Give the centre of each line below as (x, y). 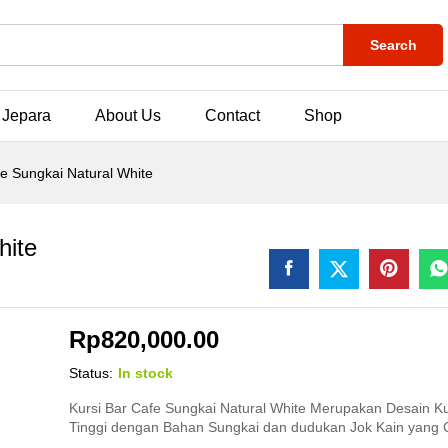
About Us (128, 115)
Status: (91, 373)
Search (393, 45)
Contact (233, 115)
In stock (146, 373)
